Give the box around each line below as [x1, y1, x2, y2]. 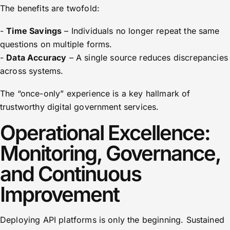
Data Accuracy [6, 52, 67, 63]
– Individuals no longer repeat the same [62, 26, 220, 36]
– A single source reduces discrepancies [66, 52, 228, 63]
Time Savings [6, 26, 62, 36]
